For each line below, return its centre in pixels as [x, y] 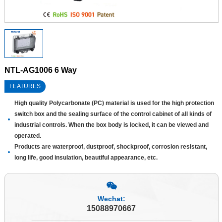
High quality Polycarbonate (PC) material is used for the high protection [114, 103]
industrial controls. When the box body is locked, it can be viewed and [111, 125]
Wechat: [111, 198]
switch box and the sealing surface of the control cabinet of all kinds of [113, 114]
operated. [28, 136]
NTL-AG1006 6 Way [40, 70]
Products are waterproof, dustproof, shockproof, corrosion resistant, [111, 146]
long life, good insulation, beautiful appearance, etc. [86, 157]
